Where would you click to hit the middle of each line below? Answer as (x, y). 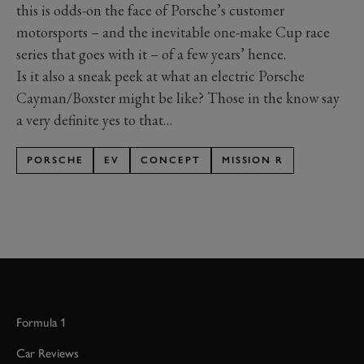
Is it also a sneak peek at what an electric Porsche (160, 76)
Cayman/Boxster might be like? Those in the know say (178, 98)
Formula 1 (41, 323)
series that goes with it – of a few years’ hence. (151, 54)
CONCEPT (171, 160)
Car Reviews (48, 354)
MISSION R (253, 160)
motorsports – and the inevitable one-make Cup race (173, 32)
